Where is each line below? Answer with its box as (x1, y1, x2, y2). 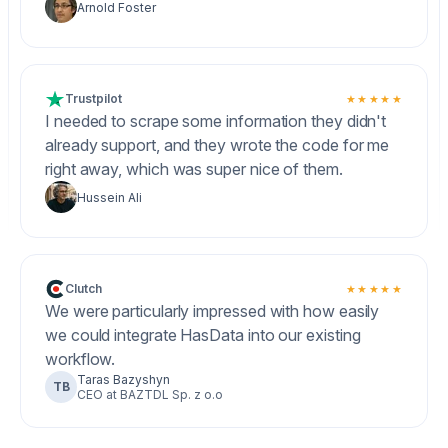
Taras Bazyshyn (77, 372, 170, 387)
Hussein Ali (77, 189, 142, 205)
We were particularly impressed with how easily (45, 301, 380, 321)
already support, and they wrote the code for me (45, 135, 390, 155)
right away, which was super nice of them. (45, 159, 343, 179)
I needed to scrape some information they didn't (45, 111, 387, 131)
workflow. (45, 349, 116, 369)
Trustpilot (65, 91, 122, 106)
